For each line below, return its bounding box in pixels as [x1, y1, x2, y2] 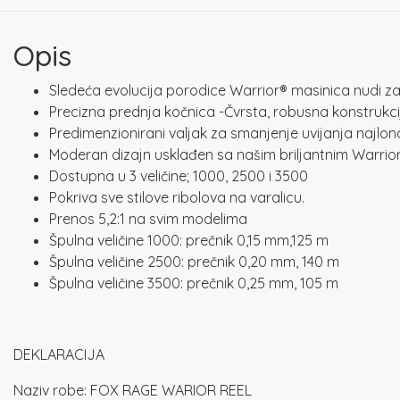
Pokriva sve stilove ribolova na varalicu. [49, 187, 304, 206]
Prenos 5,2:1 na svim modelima [49, 209, 247, 228]
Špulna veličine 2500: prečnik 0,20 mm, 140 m [49, 252, 339, 271]
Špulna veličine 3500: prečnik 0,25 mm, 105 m [49, 273, 338, 292]
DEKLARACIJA [13, 345, 104, 363]
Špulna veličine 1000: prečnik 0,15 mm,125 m [49, 230, 329, 249]
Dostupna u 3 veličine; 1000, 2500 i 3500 [49, 166, 308, 185]
